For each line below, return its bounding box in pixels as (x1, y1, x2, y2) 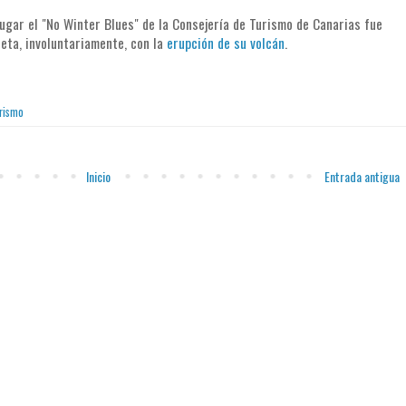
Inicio (86, 167, 111, 187)
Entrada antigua (324, 167, 400, 187)
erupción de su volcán (166, 33, 285, 53)
